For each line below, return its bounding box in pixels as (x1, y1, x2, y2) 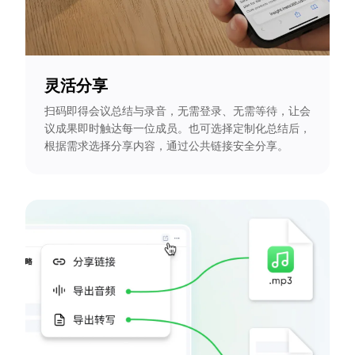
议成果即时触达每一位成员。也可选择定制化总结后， (44, 123, 311, 135)
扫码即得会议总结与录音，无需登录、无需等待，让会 (44, 105, 311, 117)
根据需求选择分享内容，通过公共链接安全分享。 (44, 140, 288, 152)
